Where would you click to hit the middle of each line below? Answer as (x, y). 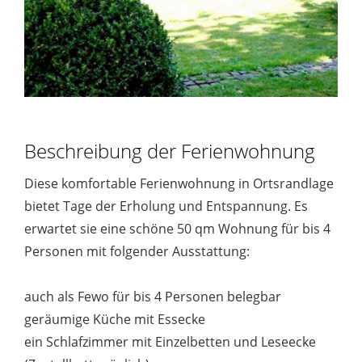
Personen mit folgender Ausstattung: (137, 252)
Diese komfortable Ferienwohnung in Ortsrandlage (179, 184)
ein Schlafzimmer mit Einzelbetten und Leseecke (170, 342)
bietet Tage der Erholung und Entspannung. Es (166, 206)
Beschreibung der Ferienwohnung (170, 151)
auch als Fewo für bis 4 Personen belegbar (153, 297)
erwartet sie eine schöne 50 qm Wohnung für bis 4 (177, 229)
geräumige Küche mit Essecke (115, 320)
